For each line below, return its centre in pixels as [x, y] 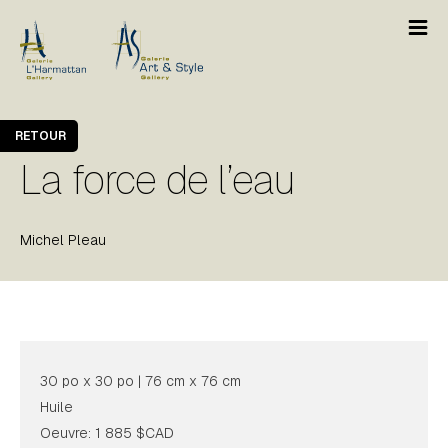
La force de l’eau [157, 180]
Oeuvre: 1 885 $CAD [107, 433]
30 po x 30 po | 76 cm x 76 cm [140, 381]
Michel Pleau [63, 240]
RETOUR [40, 136]
